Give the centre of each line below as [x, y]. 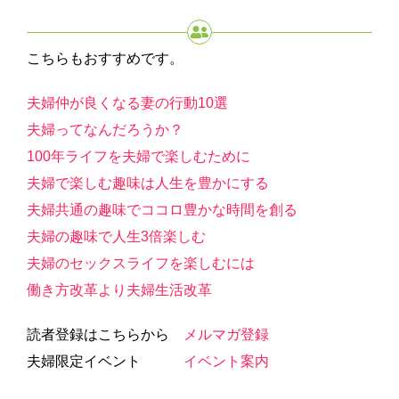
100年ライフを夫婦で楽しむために [138, 157]
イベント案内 [226, 362]
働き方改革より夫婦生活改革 [119, 290]
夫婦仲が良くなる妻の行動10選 [127, 103]
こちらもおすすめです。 [105, 59]
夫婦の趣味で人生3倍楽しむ [116, 237]
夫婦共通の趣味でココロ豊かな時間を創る [162, 210]
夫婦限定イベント [105, 362]
